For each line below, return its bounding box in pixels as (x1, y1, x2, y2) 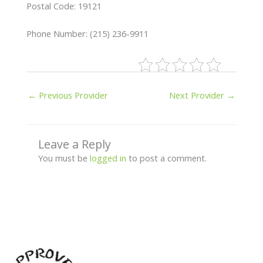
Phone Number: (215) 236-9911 (26, 27, 149, 39)
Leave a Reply (38, 136, 111, 152)
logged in (89, 151, 126, 164)
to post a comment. (126, 151, 207, 164)
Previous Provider (36, 89, 108, 101)
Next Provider (169, 89, 227, 101)
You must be (38, 151, 90, 164)
